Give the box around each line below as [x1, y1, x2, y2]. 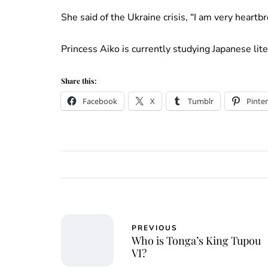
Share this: [61, 76, 96, 86]
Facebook [83, 96, 117, 107]
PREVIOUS [132, 223, 178, 233]
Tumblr [188, 96, 214, 107]
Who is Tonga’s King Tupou [132, 233, 261, 248]
